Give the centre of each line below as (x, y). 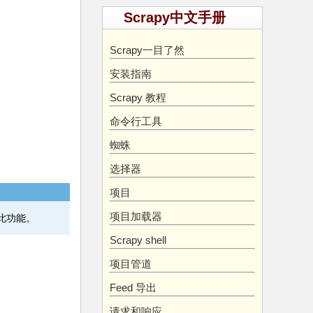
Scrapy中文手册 (175, 17)
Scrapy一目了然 (147, 50)
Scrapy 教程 (138, 97)
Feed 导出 (133, 287)
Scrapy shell (138, 240)
